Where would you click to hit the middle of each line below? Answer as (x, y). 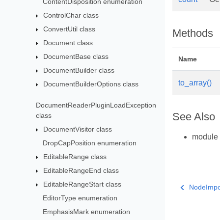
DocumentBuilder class (79, 70)
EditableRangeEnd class (81, 170)
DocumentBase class (76, 56)
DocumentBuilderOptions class (91, 84)
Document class (68, 43)
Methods (193, 33)
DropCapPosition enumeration (90, 143)
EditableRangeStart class (82, 184)
